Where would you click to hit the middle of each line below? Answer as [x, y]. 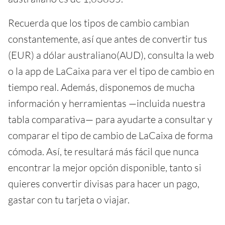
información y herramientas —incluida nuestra [107, 103]
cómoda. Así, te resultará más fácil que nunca [103, 151]
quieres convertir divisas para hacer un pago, [104, 183]
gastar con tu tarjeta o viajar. [69, 199]
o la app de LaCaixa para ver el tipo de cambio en [111, 71]
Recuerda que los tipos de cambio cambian [99, 23]
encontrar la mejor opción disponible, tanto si [105, 167]
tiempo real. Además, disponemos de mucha [101, 87]
